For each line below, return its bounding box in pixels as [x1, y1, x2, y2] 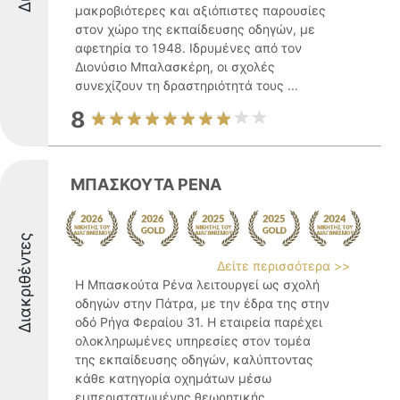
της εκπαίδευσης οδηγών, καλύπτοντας [75, 352, 313, 367]
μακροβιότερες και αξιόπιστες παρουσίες [75, 3, 326, 18]
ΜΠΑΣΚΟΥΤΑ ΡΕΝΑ [71, 175, 221, 194]
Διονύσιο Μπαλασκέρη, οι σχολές [75, 59, 275, 74]
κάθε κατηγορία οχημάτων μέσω [75, 371, 271, 386]
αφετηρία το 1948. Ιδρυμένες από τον [75, 40, 302, 55]
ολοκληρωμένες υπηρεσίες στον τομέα [75, 333, 311, 348]
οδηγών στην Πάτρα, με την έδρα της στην [75, 296, 329, 311]
